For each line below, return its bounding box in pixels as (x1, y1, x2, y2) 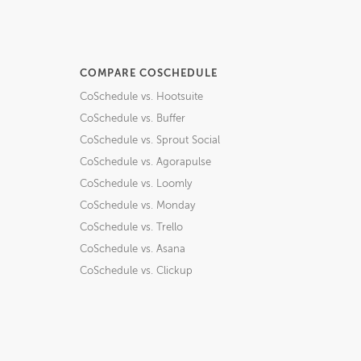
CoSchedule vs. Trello (79, 222, 183, 233)
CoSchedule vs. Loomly (79, 179, 192, 189)
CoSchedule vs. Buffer (79, 114, 185, 124)
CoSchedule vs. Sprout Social (79, 135, 220, 146)
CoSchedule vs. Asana (79, 244, 185, 255)
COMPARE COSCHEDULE (79, 68, 218, 79)
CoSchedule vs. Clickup (79, 266, 193, 276)
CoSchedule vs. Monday (79, 201, 195, 211)
